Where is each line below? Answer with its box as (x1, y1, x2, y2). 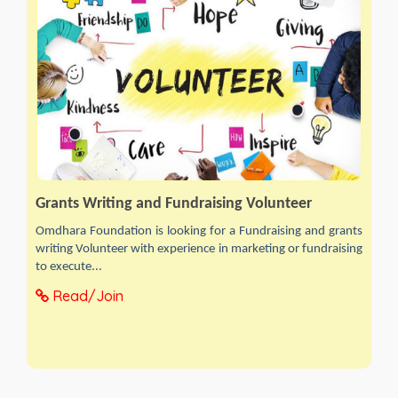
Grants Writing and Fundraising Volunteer (36, 195, 312, 213)
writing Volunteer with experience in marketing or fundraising (36, 243, 362, 257)
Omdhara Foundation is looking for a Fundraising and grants (36, 225, 362, 239)
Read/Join (49, 287, 123, 306)
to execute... (36, 260, 102, 275)
